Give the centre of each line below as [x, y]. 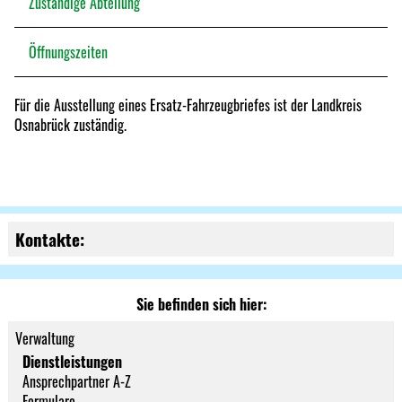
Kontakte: [50, 239]
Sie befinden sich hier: [201, 304]
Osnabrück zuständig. [70, 125]
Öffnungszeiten [68, 52]
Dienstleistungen [72, 362]
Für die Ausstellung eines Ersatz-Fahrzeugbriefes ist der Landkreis [188, 105]
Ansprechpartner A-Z [77, 381]
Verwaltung [45, 338]
